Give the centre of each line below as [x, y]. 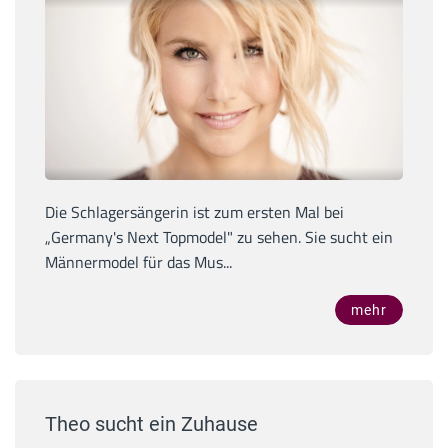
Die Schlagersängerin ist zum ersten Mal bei [194, 211]
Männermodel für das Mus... [138, 261]
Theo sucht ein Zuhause [151, 423]
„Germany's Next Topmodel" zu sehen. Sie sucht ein [219, 236]
